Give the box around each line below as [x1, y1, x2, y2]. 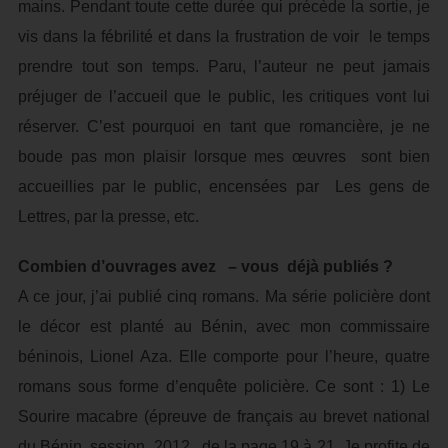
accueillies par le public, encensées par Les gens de [17, 178, 431, 195]
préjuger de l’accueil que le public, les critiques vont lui [17, 88, 431, 105]
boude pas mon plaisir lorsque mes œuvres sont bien [17, 148, 431, 165]
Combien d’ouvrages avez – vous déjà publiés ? [17, 258, 393, 275]
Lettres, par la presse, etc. [17, 208, 199, 225]
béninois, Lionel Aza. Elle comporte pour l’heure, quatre [17, 348, 431, 365]
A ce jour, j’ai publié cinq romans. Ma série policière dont [17, 288, 431, 305]
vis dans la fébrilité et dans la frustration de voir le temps [17, 28, 431, 45]
